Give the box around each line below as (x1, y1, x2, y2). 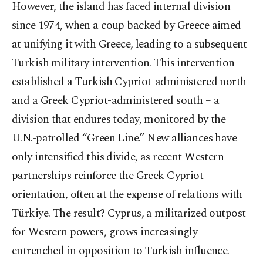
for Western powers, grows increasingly (12, 224, 198, 241)
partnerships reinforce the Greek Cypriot (12, 167, 204, 185)
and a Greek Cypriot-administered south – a (12, 92, 220, 110)
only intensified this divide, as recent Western (12, 149, 224, 166)
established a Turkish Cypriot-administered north (12, 73, 247, 91)
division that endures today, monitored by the (12, 111, 226, 129)
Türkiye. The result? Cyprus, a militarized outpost (12, 205, 246, 222)
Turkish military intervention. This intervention (12, 55, 235, 72)
